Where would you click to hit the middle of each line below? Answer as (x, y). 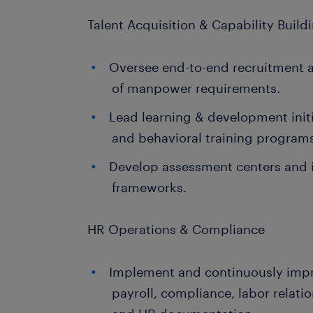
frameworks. (150, 187)
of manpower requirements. (196, 88)
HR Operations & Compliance (176, 229)
